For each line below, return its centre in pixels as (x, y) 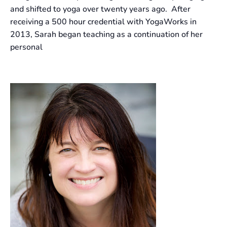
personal (26, 47)
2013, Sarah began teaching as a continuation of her (106, 35)
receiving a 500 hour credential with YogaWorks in (103, 22)
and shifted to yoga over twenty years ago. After (100, 9)
